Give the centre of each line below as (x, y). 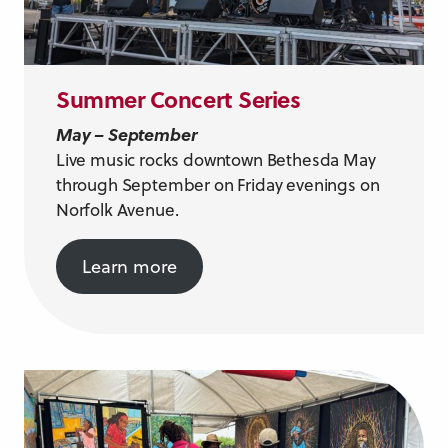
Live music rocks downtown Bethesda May (216, 159)
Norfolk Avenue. (117, 209)
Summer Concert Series (178, 98)
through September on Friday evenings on (218, 184)
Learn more (129, 266)
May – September (127, 134)
